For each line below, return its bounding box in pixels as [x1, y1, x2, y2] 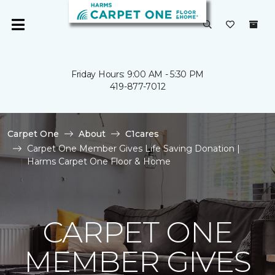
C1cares [125, 128, 159, 139]
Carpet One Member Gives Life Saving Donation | [27, 143, 240, 154]
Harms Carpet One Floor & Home [27, 156, 171, 167]
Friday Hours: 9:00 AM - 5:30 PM [71, 69, 204, 80]
